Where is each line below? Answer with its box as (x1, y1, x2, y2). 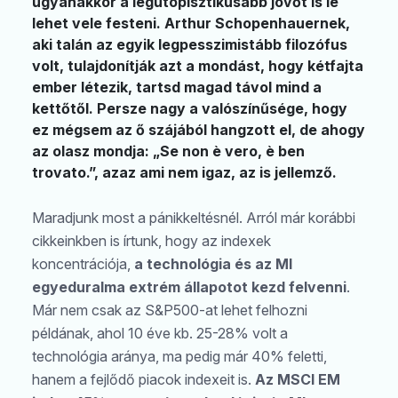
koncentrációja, (32, 255, 134, 274)
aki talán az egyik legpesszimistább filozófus (32, 36, 347, 53)
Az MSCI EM (255, 370, 340, 389)
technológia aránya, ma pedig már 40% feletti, (32, 347, 327, 366)
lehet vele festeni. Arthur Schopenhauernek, (32, 14, 350, 32)
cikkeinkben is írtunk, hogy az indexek (32, 232, 271, 251)
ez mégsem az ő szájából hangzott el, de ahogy (32, 121, 365, 139)
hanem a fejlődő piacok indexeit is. (32, 370, 255, 389)
